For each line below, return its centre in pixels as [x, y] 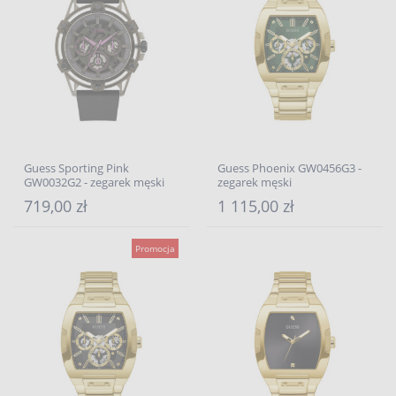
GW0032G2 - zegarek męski [94, 182]
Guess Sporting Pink [76, 168]
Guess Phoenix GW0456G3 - [289, 168]
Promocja [155, 248]
